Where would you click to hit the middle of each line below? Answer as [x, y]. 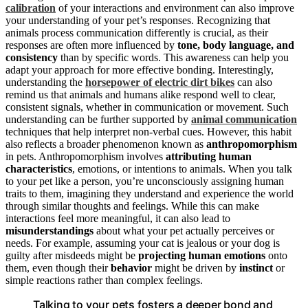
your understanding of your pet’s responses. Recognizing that [138, 20]
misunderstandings [49, 230]
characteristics [39, 168]
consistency [32, 57]
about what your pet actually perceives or [184, 230]
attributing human [209, 156]
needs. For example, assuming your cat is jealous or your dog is [143, 243]
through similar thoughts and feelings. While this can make [132, 206]
